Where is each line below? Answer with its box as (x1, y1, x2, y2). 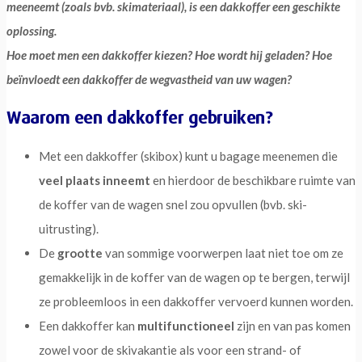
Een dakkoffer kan (39, 318, 137, 333)
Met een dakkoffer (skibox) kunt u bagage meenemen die (39, 148, 338, 163)
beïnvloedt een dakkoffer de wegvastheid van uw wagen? (6, 72, 294, 87)
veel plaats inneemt (39, 172, 150, 187)
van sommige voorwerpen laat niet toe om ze (103, 245, 343, 260)
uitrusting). (39, 221, 99, 236)
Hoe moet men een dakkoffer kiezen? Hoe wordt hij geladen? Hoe (6, 48, 332, 63)
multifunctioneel (137, 318, 234, 333)
